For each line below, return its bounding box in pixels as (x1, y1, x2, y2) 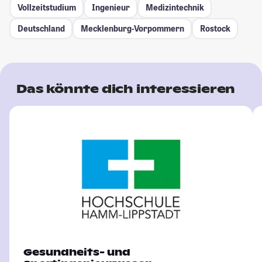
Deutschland (17, 23, 65, 35)
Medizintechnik (145, 2, 204, 13)
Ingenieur (91, 2, 130, 13)
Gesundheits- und (23, 246, 130, 258)
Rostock (199, 23, 230, 35)
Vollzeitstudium (17, 2, 76, 13)
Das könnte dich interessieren (16, 81, 236, 96)
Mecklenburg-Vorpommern (80, 23, 184, 35)
